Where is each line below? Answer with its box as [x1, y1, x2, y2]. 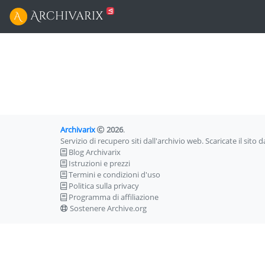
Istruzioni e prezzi [69, 158, 130, 169]
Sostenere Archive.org [70, 203, 147, 214]
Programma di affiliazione [69, 192, 159, 203]
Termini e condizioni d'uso [69, 169, 160, 180]
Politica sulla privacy [69, 180, 139, 192]
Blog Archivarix [69, 147, 121, 158]
